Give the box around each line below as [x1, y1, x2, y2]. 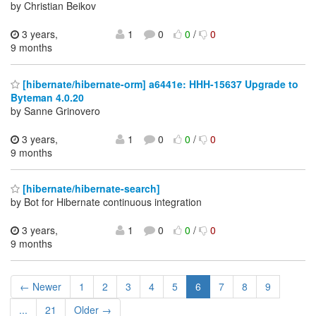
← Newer [20, 279, 61, 294]
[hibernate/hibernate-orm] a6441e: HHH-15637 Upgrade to [20, 76, 298, 91]
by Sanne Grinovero [11, 103, 100, 118]
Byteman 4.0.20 [11, 90, 84, 104]
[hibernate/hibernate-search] [20, 181, 160, 196]
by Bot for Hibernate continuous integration [11, 195, 202, 209]
